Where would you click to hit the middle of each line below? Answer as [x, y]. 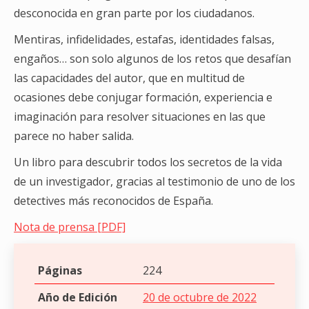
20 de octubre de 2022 [200, 298]
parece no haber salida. [74, 136]
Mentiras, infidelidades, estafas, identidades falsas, [144, 40]
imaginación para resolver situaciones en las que [140, 117]
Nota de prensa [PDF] [70, 227]
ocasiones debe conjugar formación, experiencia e [143, 98]
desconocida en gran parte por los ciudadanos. [134, 13]
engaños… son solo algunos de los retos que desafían [152, 59]
